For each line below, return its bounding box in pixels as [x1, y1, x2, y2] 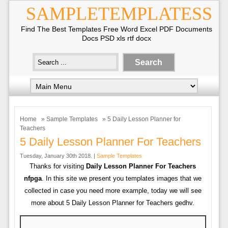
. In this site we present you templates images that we [42, 175, 202, 182]
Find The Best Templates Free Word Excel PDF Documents [21, 25, 212, 33]
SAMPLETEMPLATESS [26, 4, 212, 24]
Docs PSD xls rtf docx [82, 34, 151, 42]
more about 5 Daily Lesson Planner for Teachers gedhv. [31, 199, 195, 207]
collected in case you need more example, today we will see [24, 187, 202, 194]
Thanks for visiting [30, 162, 87, 170]
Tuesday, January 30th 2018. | [19, 153, 97, 159]
